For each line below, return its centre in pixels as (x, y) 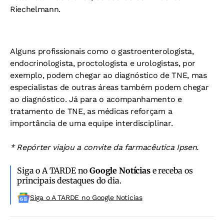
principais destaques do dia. (69, 181)
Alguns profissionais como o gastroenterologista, (102, 51)
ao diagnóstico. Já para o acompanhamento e (96, 99)
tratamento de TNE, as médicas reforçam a (91, 111)
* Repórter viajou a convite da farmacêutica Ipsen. (104, 147)
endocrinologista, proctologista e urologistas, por (103, 63)
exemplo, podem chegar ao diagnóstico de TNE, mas (108, 75)
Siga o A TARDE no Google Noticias (86, 198)
